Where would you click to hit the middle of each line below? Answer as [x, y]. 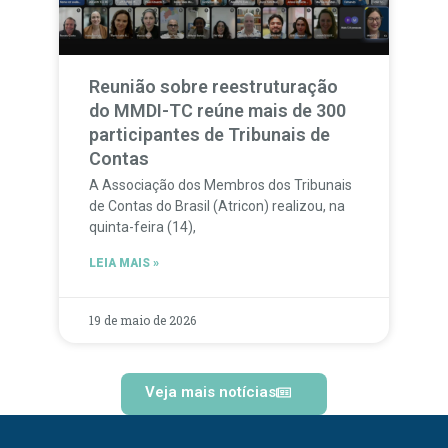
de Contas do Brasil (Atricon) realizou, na [216, 206]
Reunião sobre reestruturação [213, 87]
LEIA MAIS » [123, 263]
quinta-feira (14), [142, 227]
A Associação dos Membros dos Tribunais [220, 185]
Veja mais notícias [210, 392]
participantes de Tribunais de [209, 135]
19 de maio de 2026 [142, 320]
